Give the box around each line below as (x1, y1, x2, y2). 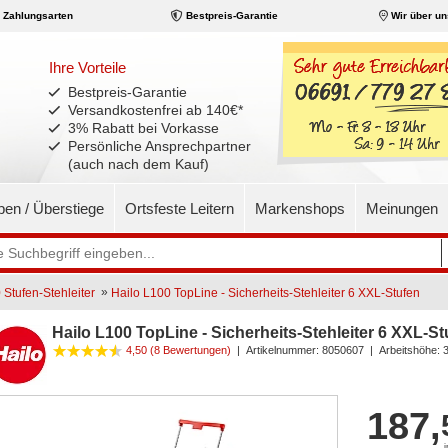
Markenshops (255, 200, 345, 217)
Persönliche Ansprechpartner (68, 138, 252, 154)
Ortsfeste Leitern (125, 200, 234, 217)
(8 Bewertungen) (149, 343, 231, 356)
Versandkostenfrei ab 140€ (68, 102, 239, 118)
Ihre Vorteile (49, 59, 127, 76)
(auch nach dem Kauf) (68, 156, 210, 172)
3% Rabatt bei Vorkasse (68, 120, 220, 136)
